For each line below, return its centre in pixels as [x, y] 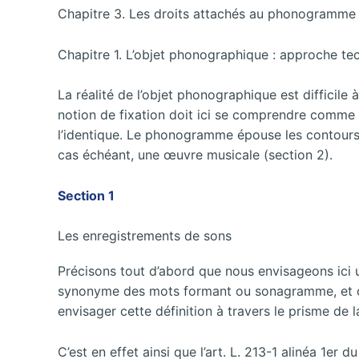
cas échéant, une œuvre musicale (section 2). [195, 155]
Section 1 [86, 195]
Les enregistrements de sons [145, 236]
